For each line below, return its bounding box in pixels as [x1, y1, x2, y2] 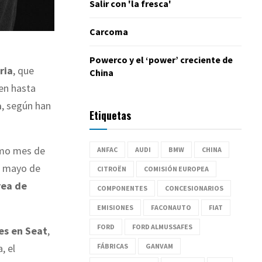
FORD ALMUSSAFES [132, 222, 192, 231]
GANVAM [146, 241, 173, 250]
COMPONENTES [97, 183, 147, 192]
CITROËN [97, 164, 126, 173]
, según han [2, 99, 51, 113]
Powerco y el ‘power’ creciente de [89, 53, 233, 65]
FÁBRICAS [97, 241, 128, 250]
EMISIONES [97, 202, 133, 212]
